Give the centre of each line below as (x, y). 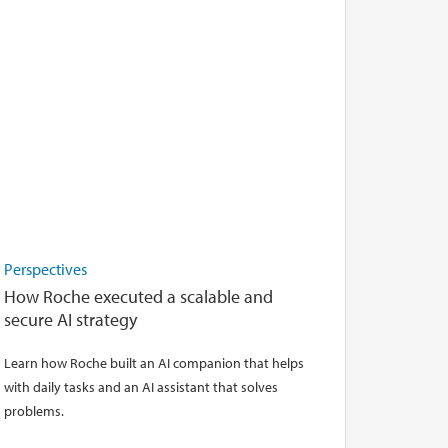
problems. (33, 410)
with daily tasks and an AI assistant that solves (140, 386)
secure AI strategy (70, 319)
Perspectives (45, 269)
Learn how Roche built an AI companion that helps (153, 362)
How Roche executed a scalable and (138, 296)
